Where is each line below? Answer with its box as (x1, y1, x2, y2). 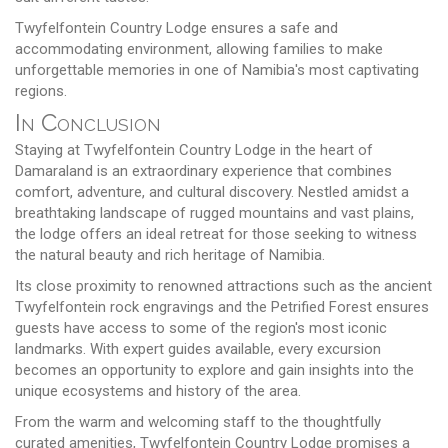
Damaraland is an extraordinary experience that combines (15, 161, 392, 180)
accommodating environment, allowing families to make (15, 39, 383, 58)
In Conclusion (15, 107, 161, 137)
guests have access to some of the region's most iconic (15, 318, 387, 337)
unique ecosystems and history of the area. (15, 381, 301, 400)
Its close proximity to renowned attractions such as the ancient (15, 276, 432, 295)
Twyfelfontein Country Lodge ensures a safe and (15, 18, 338, 37)
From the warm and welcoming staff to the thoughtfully (15, 412, 381, 431)
